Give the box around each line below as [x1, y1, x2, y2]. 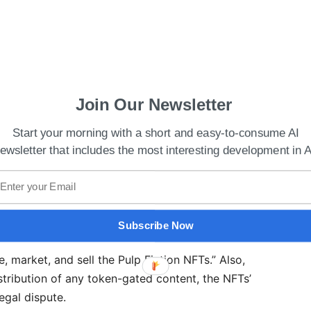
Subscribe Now [118, 220, 194, 231]
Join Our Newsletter [75, 94, 233, 115]
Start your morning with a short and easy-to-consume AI [12, 126, 300, 140]
